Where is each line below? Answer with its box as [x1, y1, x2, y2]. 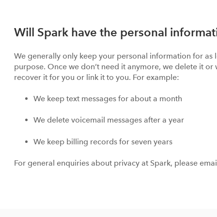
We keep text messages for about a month [33, 94, 184, 104]
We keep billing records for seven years [33, 137, 174, 146]
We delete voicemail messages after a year [33, 115, 186, 125]
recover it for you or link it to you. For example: [14, 72, 181, 82]
